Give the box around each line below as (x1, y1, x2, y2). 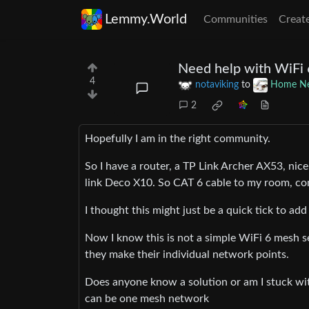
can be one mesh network (85, 293, 209, 305)
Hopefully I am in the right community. (85, 133, 270, 145)
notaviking (195, 80, 239, 90)
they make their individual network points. (85, 249, 289, 261)
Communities (203, 14, 268, 25)
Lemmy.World (105, 12, 187, 26)
